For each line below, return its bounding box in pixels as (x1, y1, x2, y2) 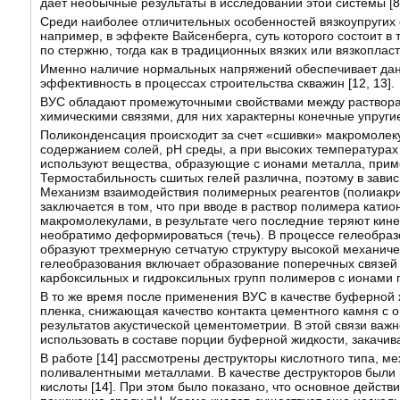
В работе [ (39, 351, 100, 366)
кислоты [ (39, 379, 95, 395)
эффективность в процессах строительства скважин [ (39, 76, 352, 91)
